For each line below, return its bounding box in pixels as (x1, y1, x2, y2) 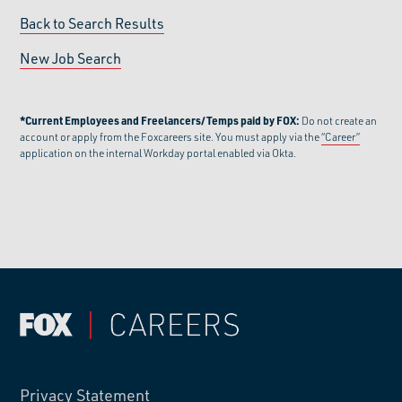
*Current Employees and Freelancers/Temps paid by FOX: (20, 113, 302, 127)
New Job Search (20, 48, 122, 67)
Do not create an (301, 113, 378, 127)
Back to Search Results (20, 13, 165, 32)
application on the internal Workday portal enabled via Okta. (20, 145, 297, 160)
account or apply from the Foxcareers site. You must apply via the (20, 129, 322, 144)
